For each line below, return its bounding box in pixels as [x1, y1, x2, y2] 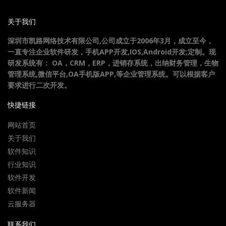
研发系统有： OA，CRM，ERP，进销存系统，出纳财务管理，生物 [8, 58, 218, 68]
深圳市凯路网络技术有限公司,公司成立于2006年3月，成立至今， [8, 36, 213, 45]
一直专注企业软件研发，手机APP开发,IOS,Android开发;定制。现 [8, 47, 216, 56]
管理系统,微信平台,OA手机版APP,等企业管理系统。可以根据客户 [8, 69, 215, 79]
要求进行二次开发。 [8, 80, 71, 90]
